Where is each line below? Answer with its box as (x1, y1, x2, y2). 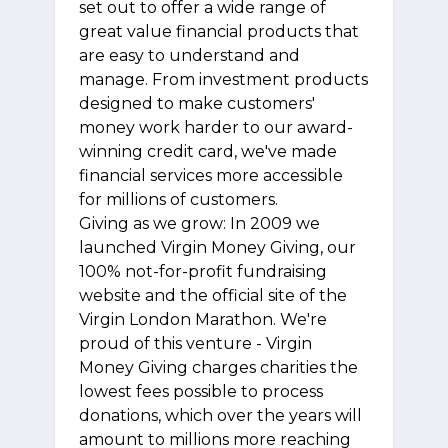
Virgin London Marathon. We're (79, 310, 327, 329)
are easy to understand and (79, 46, 300, 65)
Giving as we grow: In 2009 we (79, 214, 320, 233)
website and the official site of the (79, 286, 347, 305)
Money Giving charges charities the (79, 358, 358, 377)
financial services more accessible (79, 166, 343, 185)
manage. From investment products (79, 70, 368, 89)
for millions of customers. (79, 190, 278, 209)
